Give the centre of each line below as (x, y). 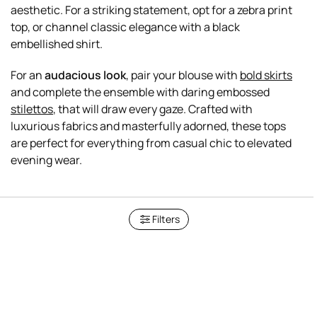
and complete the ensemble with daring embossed (140, 92)
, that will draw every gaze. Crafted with (153, 109)
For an (28, 75)
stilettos (32, 109)
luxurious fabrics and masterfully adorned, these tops (148, 126)
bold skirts (266, 75)
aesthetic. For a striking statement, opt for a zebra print (151, 10)
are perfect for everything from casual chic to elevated (151, 143)
